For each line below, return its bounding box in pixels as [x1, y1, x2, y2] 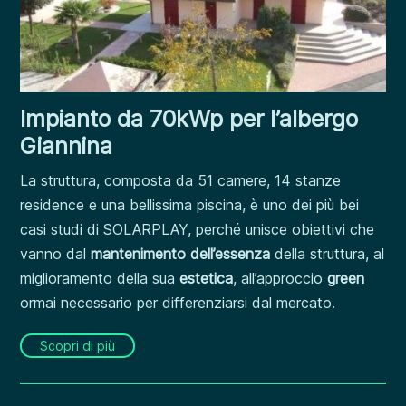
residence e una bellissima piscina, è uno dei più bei [20, 196, 360, 215]
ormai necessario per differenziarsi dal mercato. [20, 294, 336, 313]
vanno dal [20, 245, 92, 264]
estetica [179, 269, 234, 288]
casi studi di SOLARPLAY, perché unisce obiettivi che [20, 220, 375, 239]
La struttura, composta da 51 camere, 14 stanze [20, 171, 342, 190]
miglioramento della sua [20, 269, 180, 288]
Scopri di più [40, 338, 116, 354]
